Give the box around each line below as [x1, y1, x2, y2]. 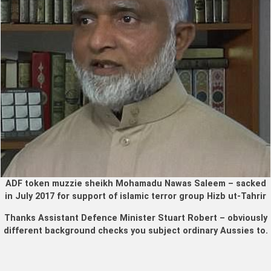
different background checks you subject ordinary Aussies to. [3, 225, 268, 236]
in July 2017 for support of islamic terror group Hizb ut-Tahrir [5, 191, 266, 202]
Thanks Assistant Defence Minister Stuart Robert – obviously [4, 212, 267, 223]
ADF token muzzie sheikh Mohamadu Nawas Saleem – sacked [5, 178, 266, 189]
